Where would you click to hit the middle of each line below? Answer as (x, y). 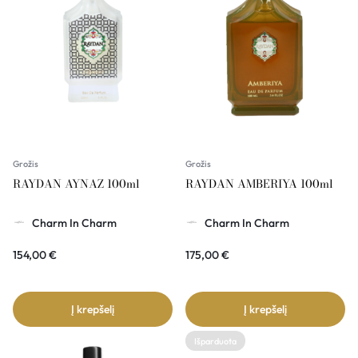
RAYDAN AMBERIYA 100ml (259, 183)
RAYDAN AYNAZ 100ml (76, 183)
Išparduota (215, 341)
